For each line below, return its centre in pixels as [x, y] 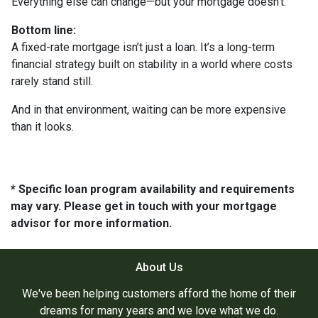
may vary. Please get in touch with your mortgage [144, 206]
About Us [159, 267]
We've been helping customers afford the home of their [159, 293]
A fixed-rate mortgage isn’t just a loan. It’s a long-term [143, 47]
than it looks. [43, 126]
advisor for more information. [91, 223]
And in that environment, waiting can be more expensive [149, 109]
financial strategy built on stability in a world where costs [152, 64]
